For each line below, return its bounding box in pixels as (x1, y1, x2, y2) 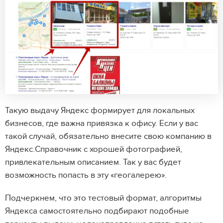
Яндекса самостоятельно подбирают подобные (5, 206, 189, 217)
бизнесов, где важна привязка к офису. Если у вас (5, 118, 198, 129)
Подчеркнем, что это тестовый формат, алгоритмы (5, 193, 202, 204)
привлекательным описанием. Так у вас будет (5, 157, 181, 168)
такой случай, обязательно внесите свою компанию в (5, 131, 212, 142)
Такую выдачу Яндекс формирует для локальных (5, 106, 195, 116)
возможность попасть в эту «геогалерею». (5, 170, 169, 181)
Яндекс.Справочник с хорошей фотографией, (5, 144, 182, 155)
